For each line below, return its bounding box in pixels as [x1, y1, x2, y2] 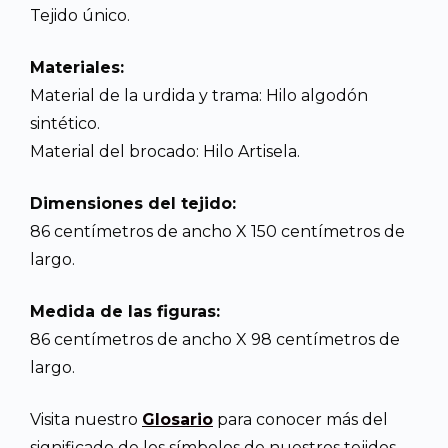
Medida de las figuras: [30, 301, 220, 321]
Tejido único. [30, 5, 130, 25]
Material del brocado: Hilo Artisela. [30, 141, 300, 161]
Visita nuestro [30, 409, 142, 429]
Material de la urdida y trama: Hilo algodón [30, 85, 368, 105]
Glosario [142, 409, 213, 429]
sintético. [30, 113, 100, 133]
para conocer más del [213, 409, 388, 429]
